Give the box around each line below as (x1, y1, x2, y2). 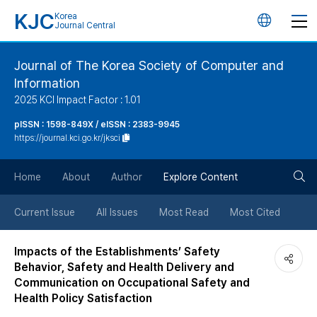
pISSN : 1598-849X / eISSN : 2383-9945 (14, 120, 180, 129)
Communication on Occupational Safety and (14, 276, 250, 289)
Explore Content (163, 171, 238, 183)
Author (111, 171, 142, 183)
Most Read (159, 207, 209, 218)
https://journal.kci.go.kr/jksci (14, 133, 120, 143)
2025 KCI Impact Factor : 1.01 (14, 94, 141, 105)
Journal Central (54, 21, 115, 30)
